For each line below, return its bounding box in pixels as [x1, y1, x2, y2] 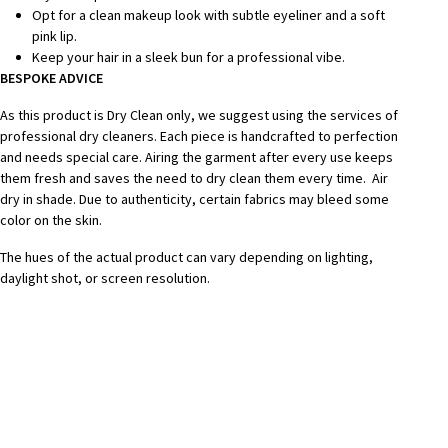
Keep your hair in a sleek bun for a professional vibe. [31, 47, 345, 66]
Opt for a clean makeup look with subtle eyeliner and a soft [31, 5, 385, 24]
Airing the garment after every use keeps [144, 147, 393, 166]
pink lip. [31, 26, 77, 45]
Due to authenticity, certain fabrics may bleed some [78, 189, 389, 208]
